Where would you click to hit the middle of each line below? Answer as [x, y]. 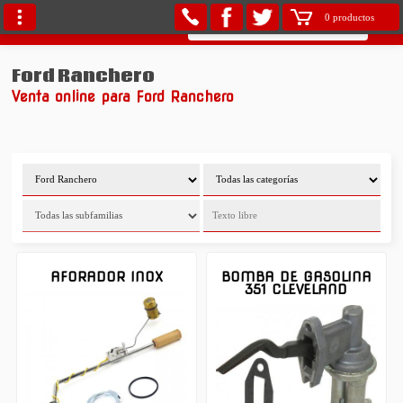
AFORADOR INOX [107, 277]
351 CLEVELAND [296, 289]
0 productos [349, 18]
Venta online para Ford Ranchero [123, 96]
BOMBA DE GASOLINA [296, 277]
